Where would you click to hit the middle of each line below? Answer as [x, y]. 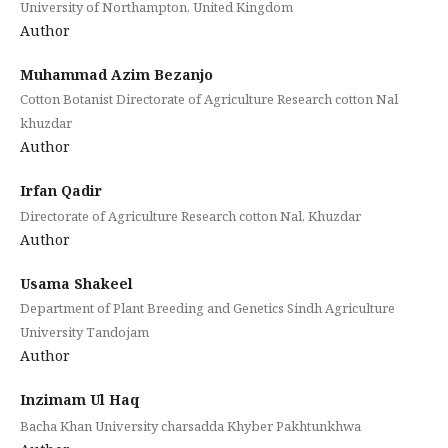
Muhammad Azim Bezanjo [116, 74]
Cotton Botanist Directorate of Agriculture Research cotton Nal [208, 98]
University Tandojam [84, 332]
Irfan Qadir [60, 190]
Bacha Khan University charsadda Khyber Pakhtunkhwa [190, 425]
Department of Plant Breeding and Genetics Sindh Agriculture [207, 308]
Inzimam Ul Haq [79, 400]
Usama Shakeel [76, 284]
